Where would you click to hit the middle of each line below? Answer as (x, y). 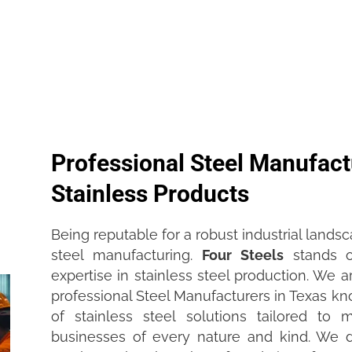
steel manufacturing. (126, 255)
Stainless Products (150, 194)
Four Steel (239, 255)
